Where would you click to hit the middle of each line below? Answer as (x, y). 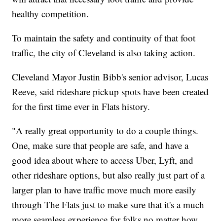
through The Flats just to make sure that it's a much (108, 205)
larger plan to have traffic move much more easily (104, 190)
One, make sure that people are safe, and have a (100, 146)
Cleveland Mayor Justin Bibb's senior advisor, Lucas (110, 77)
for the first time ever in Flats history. (81, 107)
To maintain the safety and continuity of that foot (104, 38)
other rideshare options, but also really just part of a (109, 175)
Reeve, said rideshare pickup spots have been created (110, 92)
